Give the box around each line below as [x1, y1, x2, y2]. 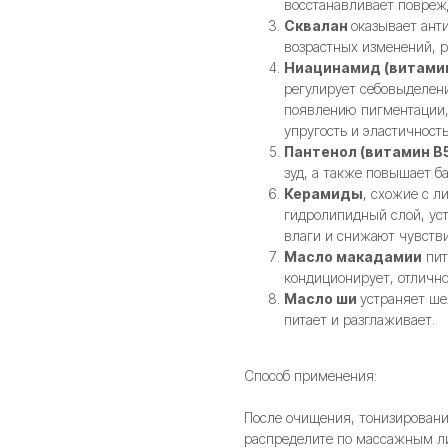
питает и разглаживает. [284, 311, 435, 329]
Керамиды [284, 185, 363, 203]
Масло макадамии [284, 248, 422, 266]
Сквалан [284, 17, 351, 35]
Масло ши [284, 290, 360, 308]
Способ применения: [244, 367, 377, 385]
